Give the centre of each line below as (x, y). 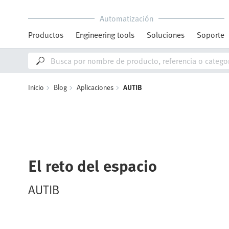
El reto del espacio (93, 165)
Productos (46, 35)
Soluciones (166, 35)
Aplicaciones (95, 87)
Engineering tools (105, 35)
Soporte (211, 35)
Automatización (126, 18)
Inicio (36, 87)
